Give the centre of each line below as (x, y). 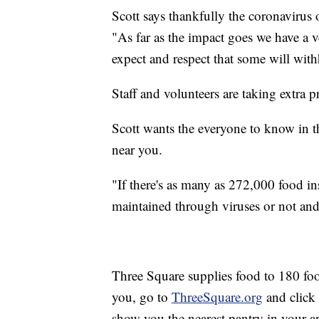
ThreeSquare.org (217, 297)
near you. (137, 150)
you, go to (142, 297)
